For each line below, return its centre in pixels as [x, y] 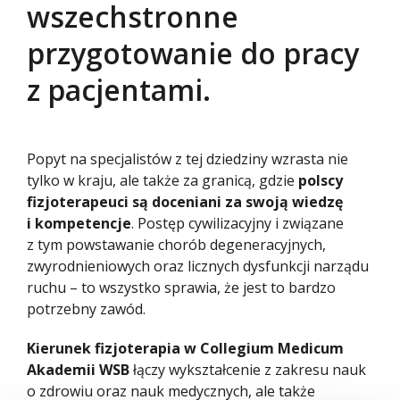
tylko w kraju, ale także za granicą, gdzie [162, 180]
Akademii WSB [78, 369]
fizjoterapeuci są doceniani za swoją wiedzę [185, 201]
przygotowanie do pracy [193, 53]
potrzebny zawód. [86, 308]
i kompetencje [79, 223]
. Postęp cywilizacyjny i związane [237, 223]
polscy [321, 180]
